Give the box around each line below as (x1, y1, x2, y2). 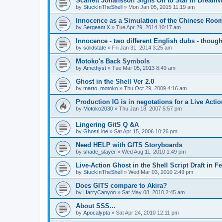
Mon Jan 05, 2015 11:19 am (128, 3, 195, 10)
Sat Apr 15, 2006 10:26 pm (114, 128, 177, 135)
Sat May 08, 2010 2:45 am (122, 189, 185, 196)
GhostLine (83, 128, 108, 135)
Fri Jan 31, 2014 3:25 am (112, 44, 172, 51)
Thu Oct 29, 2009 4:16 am (124, 85, 187, 91)
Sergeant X (83, 24, 110, 30)
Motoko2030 (83, 105, 113, 111)
